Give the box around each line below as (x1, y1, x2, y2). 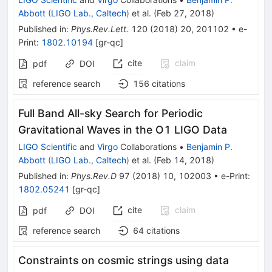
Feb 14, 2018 (157, 154, 211, 165)
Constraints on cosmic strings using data (18, 253, 229, 267)
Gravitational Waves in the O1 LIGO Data (18, 123, 227, 136)
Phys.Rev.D (71, 170, 117, 181)
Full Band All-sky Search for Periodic (18, 106, 203, 120)
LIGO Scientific (18, 141, 77, 152)
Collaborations (118, 141, 177, 152)
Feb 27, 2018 (157, 7, 211, 18)
